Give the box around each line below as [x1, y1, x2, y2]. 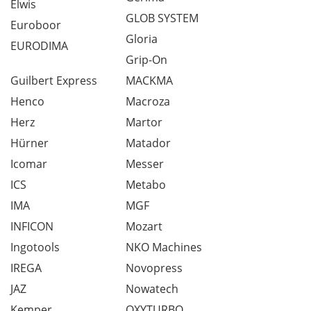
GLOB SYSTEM [126, 10, 199, 26]
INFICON [10, 219, 53, 234]
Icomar [10, 156, 47, 171]
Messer [126, 156, 164, 171]
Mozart [126, 219, 162, 234]
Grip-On [126, 52, 167, 67]
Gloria [126, 31, 158, 47]
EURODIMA [10, 38, 68, 53]
